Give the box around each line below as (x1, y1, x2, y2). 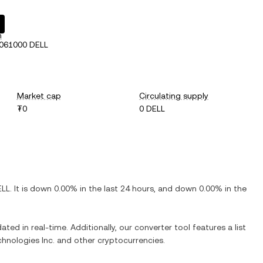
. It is (10, 184, 30, 193)
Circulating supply (139, 91, 209, 100)
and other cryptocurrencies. (55, 235, 165, 245)
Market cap (16, 91, 61, 100)
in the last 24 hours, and (77, 184, 175, 193)
